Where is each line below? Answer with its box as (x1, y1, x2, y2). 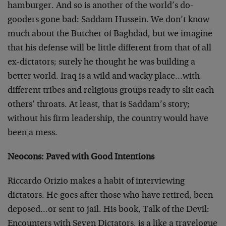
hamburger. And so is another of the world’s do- (8, 2, 194, 11)
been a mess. (8, 129, 58, 138)
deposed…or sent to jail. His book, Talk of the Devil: (8, 205, 209, 214)
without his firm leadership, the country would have (8, 115, 208, 124)
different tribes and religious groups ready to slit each (8, 86, 214, 95)
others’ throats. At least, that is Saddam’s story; (8, 100, 190, 109)
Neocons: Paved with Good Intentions (8, 153, 154, 162)
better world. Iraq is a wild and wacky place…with (8, 72, 200, 81)
